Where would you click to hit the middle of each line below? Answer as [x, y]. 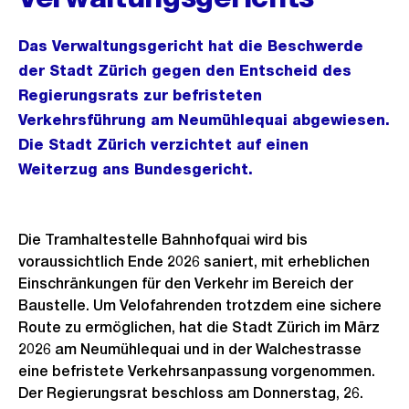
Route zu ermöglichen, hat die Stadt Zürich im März [199, 327]
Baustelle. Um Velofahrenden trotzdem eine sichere [200, 305]
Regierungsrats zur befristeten [140, 95]
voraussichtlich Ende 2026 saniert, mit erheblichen [194, 262]
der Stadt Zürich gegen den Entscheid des [185, 71]
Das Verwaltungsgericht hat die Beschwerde [191, 46]
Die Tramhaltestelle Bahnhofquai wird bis [163, 240]
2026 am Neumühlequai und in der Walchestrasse [190, 349]
